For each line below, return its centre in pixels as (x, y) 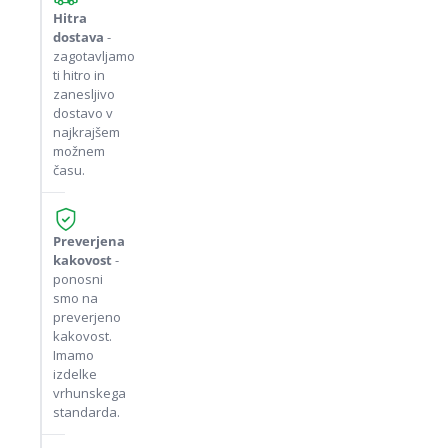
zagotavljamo (94, 56)
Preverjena (89, 241)
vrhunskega (89, 393)
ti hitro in (79, 75)
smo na (75, 298)
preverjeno (87, 317)
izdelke (75, 374)
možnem (79, 151)
